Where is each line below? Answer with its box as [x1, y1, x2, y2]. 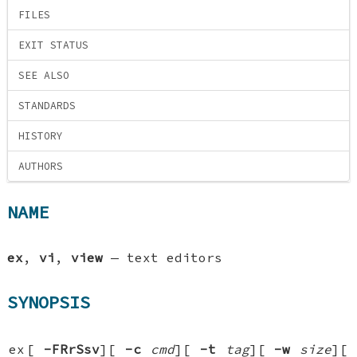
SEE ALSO [18, 69, 70, 83]
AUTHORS [18, 159, 64, 174]
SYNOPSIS [7, 291, 91, 314]
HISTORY [18, 129, 64, 143]
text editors [127, 249, 223, 265]
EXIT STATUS [18, 38, 89, 53]
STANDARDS [18, 99, 76, 113]
